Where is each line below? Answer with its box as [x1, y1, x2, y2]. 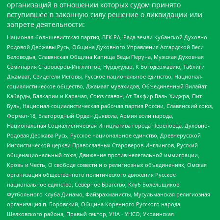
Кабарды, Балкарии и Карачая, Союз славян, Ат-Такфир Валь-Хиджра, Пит [7, 92, 202, 100]
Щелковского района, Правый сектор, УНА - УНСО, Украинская [7, 210, 174, 218]
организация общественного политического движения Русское [7, 170, 176, 178]
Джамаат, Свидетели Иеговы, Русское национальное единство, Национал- [7, 72, 203, 80]
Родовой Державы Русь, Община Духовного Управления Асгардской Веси [7, 43, 204, 51]
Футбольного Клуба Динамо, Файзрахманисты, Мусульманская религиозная [7, 190, 210, 198]
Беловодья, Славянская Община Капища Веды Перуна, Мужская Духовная [7, 53, 204, 60]
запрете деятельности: [7, 20, 85, 29]
